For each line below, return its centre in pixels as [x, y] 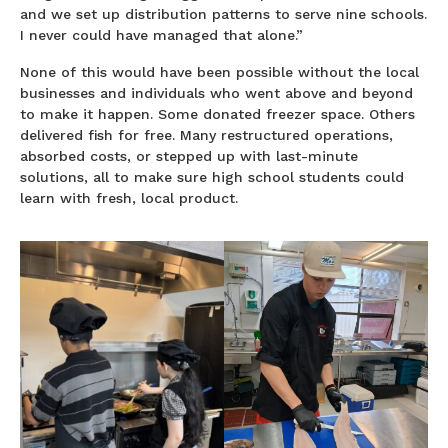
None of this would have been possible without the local [219, 72]
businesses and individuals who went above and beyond [216, 93]
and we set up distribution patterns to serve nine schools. [223, 14]
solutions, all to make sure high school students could [212, 177]
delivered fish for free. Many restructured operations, [206, 135]
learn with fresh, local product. [129, 198]
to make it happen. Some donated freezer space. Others [217, 114]
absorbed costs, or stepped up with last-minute [189, 156]
